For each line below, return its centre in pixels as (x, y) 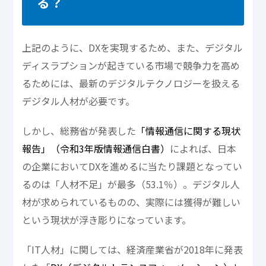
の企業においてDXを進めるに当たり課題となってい (132, 166)
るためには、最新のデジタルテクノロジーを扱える (131, 83)
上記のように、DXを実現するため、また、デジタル (133, 47)
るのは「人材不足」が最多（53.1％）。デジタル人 (131, 184)
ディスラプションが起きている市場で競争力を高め (131, 65)
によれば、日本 (203, 148)
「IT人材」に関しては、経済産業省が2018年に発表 (133, 249)
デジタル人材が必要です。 (79, 101)
